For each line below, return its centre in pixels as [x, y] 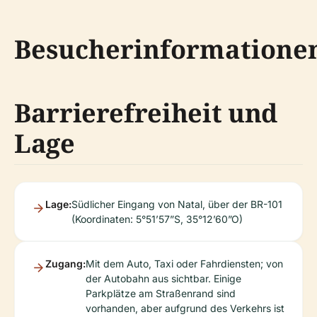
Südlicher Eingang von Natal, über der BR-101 [177, 204]
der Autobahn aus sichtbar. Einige [163, 278]
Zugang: [65, 264]
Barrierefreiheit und [146, 113]
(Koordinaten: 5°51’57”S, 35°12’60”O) [157, 219]
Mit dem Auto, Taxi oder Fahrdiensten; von [184, 264]
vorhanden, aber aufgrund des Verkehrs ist [185, 308]
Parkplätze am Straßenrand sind [161, 293]
